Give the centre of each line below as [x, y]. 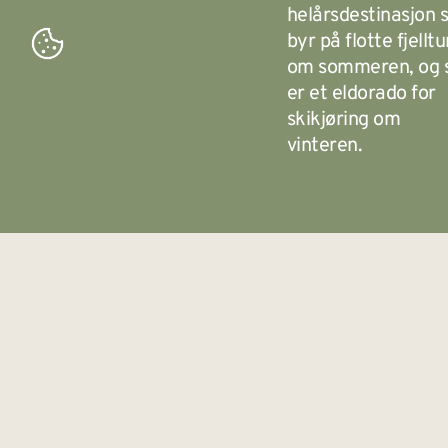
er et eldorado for [361, 94]
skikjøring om [343, 120]
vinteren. [324, 146]
